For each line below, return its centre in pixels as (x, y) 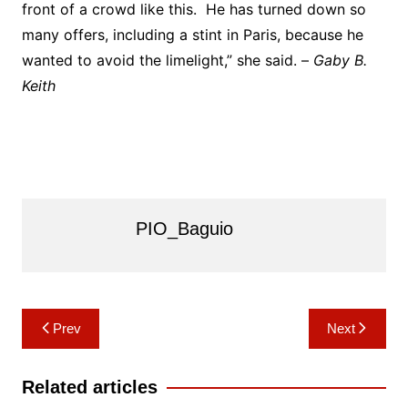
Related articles (89, 388)
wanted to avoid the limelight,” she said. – (167, 61)
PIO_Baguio (184, 229)
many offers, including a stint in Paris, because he (192, 35)
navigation (73, 350)
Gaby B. (340, 61)
